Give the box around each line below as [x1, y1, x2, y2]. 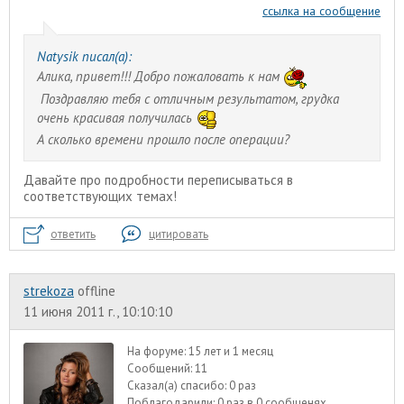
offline [78, 282, 115, 300]
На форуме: [127, 344, 189, 360]
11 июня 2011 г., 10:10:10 [23, 303, 172, 321]
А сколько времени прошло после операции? [36, 130, 289, 148]
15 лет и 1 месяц [188, 344, 274, 360]
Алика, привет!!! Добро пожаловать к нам [36, 67, 283, 85]
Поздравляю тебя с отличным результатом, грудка [36, 90, 339, 108]
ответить [50, 226, 96, 243]
